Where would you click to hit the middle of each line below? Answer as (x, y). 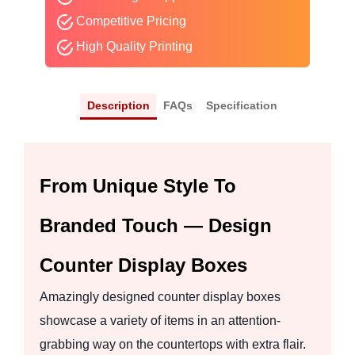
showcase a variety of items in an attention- (160, 320)
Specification (241, 106)
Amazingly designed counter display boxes (160, 296)
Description (118, 106)
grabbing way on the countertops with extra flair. (173, 344)
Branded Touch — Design (156, 225)
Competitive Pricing (129, 21)
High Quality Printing (132, 47)
